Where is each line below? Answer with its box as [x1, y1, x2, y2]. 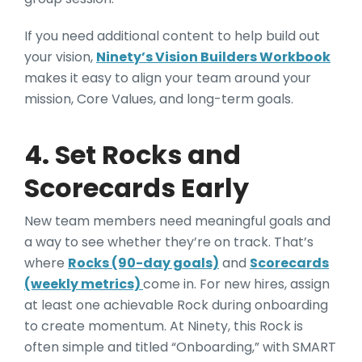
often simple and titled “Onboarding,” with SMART [24, 337, 336, 356]
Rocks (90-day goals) [68, 253, 219, 272]
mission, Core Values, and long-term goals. [24, 89, 293, 108]
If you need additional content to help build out [24, 26, 320, 45]
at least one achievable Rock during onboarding [24, 295, 328, 314]
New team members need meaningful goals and [24, 211, 330, 230]
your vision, [24, 47, 96, 66]
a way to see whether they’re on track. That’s [24, 232, 314, 251]
